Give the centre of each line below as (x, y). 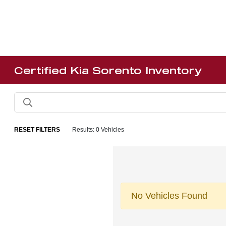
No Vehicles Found (169, 196)
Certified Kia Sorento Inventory (108, 70)
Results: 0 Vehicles (98, 129)
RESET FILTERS (37, 129)
